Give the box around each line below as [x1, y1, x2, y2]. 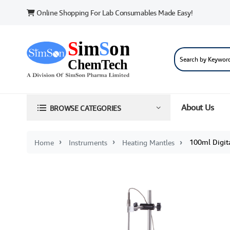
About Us [181, 102, 214, 113]
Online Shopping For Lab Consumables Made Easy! [34, 8, 193, 17]
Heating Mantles [122, 138, 175, 147]
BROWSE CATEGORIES [49, 103, 121, 112]
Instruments [69, 138, 107, 147]
